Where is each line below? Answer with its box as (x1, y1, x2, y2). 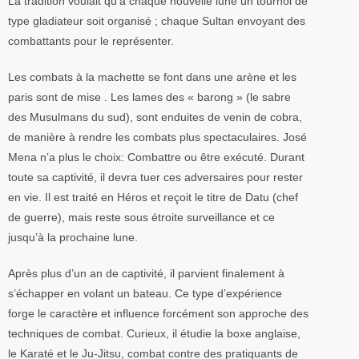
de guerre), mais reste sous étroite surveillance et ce (8, 211, 275, 224)
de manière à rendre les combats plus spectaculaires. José (8, 131, 307, 144)
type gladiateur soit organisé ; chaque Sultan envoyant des (8, 14, 305, 28)
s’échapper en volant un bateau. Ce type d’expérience (8, 287, 282, 301)
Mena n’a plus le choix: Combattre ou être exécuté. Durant (8, 151, 305, 164)
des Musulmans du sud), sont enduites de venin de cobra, (8, 111, 302, 124)
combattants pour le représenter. (8, 34, 174, 48)
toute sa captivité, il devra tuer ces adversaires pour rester (8, 171, 303, 184)
